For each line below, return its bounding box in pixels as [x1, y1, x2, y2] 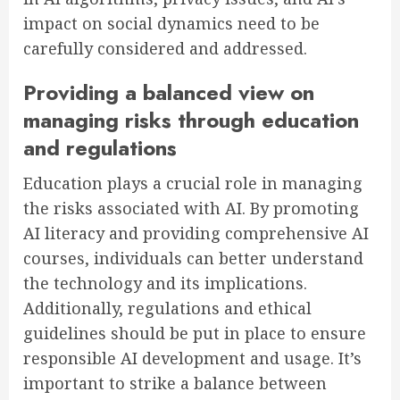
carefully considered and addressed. [23, 37, 307, 60]
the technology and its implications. [23, 272, 307, 295]
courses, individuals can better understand [23, 247, 363, 270]
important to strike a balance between [23, 372, 327, 395]
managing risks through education [23, 104, 359, 137]
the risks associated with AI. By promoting [23, 197, 359, 220]
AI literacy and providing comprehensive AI [23, 222, 369, 245]
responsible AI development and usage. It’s [23, 347, 362, 370]
